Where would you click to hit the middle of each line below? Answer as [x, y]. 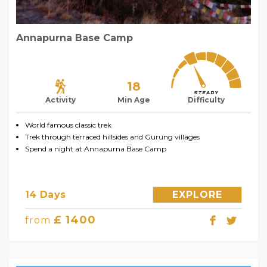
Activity [61, 100]
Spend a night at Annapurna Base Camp [96, 148]
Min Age [133, 100]
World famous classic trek [68, 125]
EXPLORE [197, 194]
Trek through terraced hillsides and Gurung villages [112, 136]
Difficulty [207, 100]
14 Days [46, 194]
